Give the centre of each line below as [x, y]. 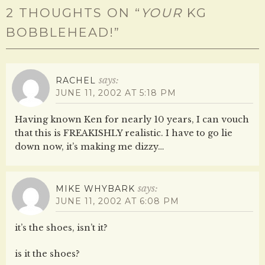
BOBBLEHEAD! [60, 32]
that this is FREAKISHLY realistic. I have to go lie [124, 133]
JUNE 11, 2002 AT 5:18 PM [116, 93]
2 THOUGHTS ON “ [73, 13]
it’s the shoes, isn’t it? [61, 227]
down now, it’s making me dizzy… [89, 146]
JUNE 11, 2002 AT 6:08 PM [117, 201]
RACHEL [76, 80]
